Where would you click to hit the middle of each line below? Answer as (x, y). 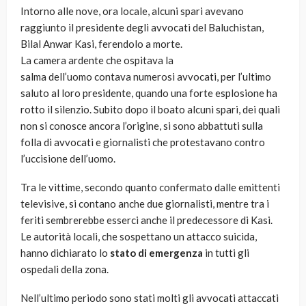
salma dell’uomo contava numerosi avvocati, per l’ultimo (146, 77)
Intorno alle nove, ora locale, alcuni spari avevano (132, 11)
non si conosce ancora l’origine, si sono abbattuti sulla (142, 126)
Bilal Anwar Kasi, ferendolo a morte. (101, 44)
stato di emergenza (156, 253)
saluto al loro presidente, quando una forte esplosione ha (149, 93)
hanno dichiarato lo (65, 253)
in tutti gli (226, 253)
